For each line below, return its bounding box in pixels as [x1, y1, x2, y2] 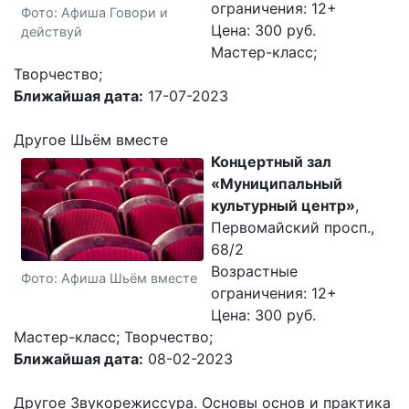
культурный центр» [211, 196, 355, 215]
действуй [21, 23, 82, 39]
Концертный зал [211, 152, 331, 171]
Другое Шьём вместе [14, 131, 168, 149]
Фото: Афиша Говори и [21, 4, 168, 20]
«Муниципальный [211, 174, 342, 193]
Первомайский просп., [211, 218, 374, 236]
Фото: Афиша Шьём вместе [21, 269, 197, 286]
